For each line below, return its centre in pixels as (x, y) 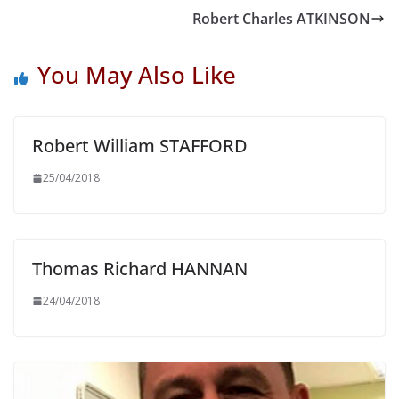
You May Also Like (137, 75)
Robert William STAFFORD (140, 146)
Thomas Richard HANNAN (140, 269)
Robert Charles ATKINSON (281, 19)
